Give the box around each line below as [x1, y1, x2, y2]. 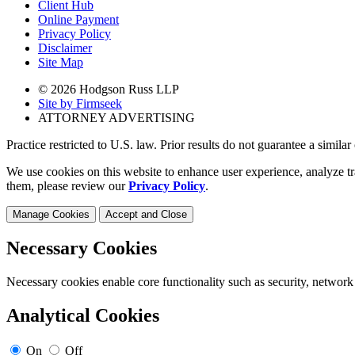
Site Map [38, 55, 83, 69]
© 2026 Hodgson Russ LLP [38, 82, 179, 96]
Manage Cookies [13, 208, 90, 220]
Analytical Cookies [6, 305, 159, 326]
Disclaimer [38, 40, 92, 55]
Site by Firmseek [38, 96, 122, 110]
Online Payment [38, 12, 119, 26]
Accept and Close [105, 208, 187, 220]
